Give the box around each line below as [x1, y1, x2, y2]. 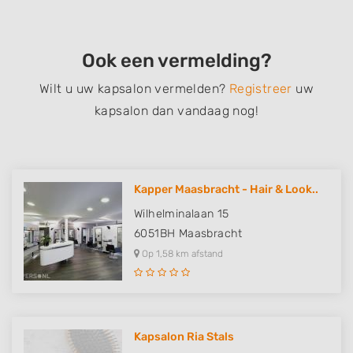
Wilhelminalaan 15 [134, 207, 229, 221]
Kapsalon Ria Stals [134, 330, 234, 344]
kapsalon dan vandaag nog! [95, 103, 258, 118]
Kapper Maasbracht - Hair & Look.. [134, 183, 318, 196]
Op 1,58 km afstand [139, 248, 223, 259]
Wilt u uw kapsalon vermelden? [39, 81, 226, 96]
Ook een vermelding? [81, 50, 272, 72]
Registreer [229, 81, 292, 96]
